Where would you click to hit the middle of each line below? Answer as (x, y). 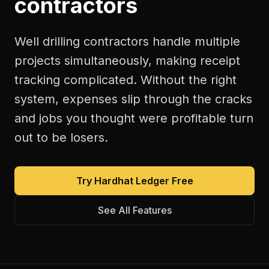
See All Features (134, 210)
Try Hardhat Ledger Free (134, 181)
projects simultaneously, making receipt (127, 61)
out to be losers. (61, 138)
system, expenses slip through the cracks (133, 99)
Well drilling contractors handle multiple (127, 41)
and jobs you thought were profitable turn (134, 118)
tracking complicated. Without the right (125, 80)
